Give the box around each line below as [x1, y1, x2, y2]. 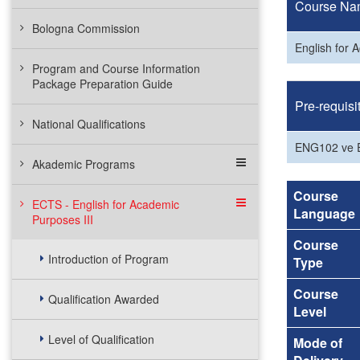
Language [293, 204, 355, 223]
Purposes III [32, 211, 93, 227]
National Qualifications [32, 116, 145, 132]
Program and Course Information [32, 60, 200, 76]
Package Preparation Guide [32, 76, 173, 92]
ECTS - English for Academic [32, 196, 179, 212]
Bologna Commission [32, 20, 140, 36]
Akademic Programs [32, 156, 135, 172]
